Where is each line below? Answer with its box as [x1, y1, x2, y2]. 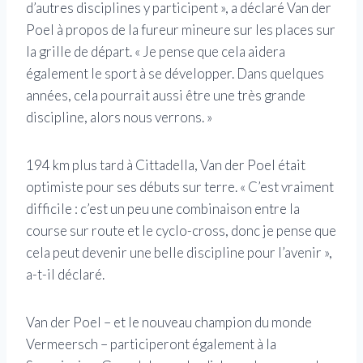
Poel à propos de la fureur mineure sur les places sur [26, 20, 335, 38]
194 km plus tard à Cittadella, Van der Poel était [26, 156, 305, 173]
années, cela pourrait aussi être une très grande [26, 86, 305, 104]
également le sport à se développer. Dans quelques [26, 64, 324, 82]
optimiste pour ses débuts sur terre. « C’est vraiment [26, 177, 334, 195]
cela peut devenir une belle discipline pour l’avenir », [26, 243, 332, 261]
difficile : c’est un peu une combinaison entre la [26, 199, 300, 217]
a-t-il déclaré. [26, 265, 105, 283]
